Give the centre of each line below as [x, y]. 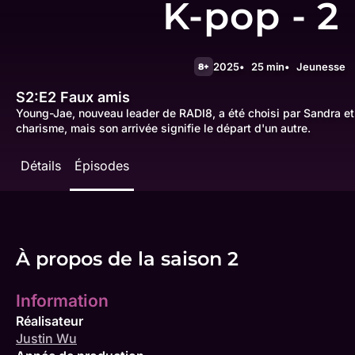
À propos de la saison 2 [127, 259]
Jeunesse [321, 67]
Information [62, 301]
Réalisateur [50, 321]
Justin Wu [46, 339]
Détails [41, 166]
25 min [267, 67]
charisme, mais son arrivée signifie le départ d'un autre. [163, 128]
